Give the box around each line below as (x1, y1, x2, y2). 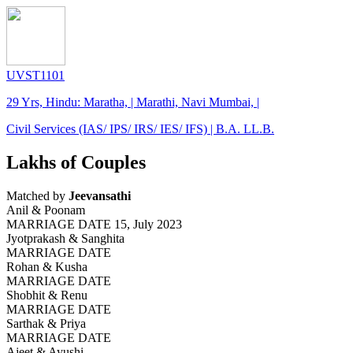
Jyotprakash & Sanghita (6, 231, 124, 245)
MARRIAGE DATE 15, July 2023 (6, 217, 182, 231)
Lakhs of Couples (6, 151, 146, 173)
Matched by (6, 188, 69, 203)
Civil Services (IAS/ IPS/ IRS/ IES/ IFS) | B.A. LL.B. (6, 121, 274, 136)
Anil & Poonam (6, 203, 85, 217)
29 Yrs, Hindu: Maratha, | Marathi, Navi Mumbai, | (6, 95, 259, 109)
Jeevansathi (69, 188, 131, 203)
